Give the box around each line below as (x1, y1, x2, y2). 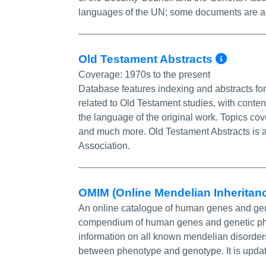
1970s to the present (125, 69, 210, 80)
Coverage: (78, 69, 125, 80)
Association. (78, 140, 130, 151)
